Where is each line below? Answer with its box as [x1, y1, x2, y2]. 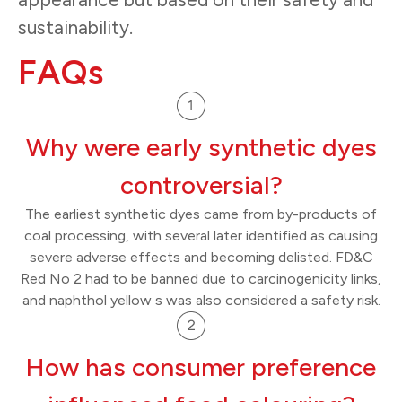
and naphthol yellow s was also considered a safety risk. [22, 292, 380, 310]
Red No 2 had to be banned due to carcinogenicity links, [21, 270, 381, 288]
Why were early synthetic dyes [25, 132, 377, 163]
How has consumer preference [26, 352, 376, 383]
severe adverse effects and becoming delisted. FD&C [29, 249, 373, 267]
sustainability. [18, 15, 133, 39]
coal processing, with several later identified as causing [24, 227, 378, 245]
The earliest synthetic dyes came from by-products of [25, 205, 377, 223]
